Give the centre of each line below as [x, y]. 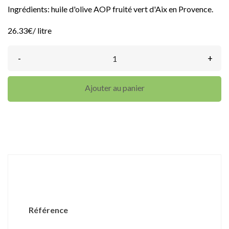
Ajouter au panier [114, 88]
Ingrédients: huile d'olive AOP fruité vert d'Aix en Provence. [110, 9]
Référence [48, 210]
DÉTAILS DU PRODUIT [114, 172]
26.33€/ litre [30, 31]
